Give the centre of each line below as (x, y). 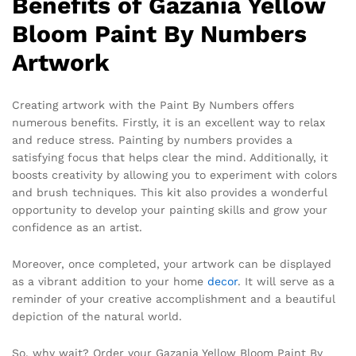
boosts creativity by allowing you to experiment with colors (174, 175)
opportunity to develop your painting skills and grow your (170, 210)
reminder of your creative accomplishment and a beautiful (174, 299)
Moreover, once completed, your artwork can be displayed (172, 264)
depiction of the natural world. (97, 317)
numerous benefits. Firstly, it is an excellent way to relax (168, 123)
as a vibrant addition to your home (110, 282)
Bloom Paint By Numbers (159, 33)
